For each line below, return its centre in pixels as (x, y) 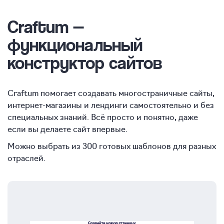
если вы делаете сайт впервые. (67, 129)
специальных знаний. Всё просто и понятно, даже (103, 117)
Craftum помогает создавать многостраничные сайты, (111, 93)
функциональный (75, 44)
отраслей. (26, 158)
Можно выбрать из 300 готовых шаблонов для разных (112, 146)
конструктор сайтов (85, 62)
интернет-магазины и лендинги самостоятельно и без (111, 105)
